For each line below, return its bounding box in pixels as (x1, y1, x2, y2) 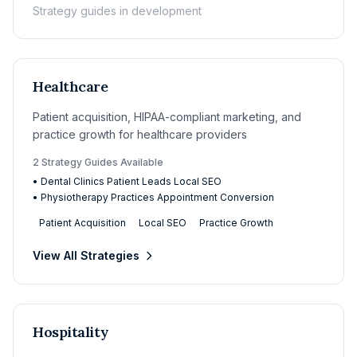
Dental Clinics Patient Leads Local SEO (41, 175, 222, 187)
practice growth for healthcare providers (33, 127, 247, 141)
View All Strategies (33, 249, 139, 262)
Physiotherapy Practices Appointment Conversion (41, 191, 274, 203)
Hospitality (33, 323, 109, 341)
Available (118, 156, 163, 168)
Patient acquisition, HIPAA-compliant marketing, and (33, 110, 301, 124)
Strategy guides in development (33, 4, 202, 18)
